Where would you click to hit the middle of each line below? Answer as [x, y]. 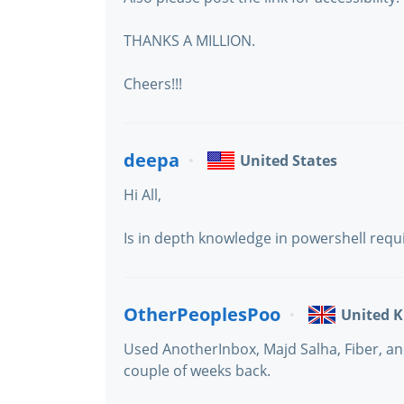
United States [289, 161]
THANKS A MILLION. [189, 41]
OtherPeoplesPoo [202, 314]
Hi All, [142, 195]
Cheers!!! [153, 84]
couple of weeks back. [197, 371]
